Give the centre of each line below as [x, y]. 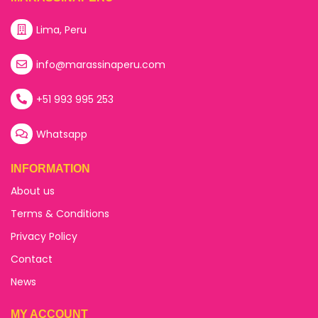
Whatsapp [61, 134]
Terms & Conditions [60, 214]
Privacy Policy [44, 237]
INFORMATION [50, 169]
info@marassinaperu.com [100, 64]
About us [33, 191]
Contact [32, 259]
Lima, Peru [61, 29]
